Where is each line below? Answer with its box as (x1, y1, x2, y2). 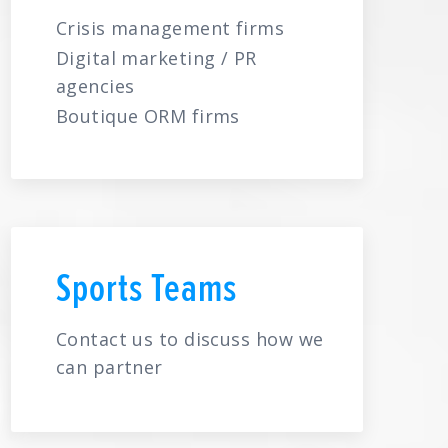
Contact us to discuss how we (55, 327, 324, 351)
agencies (55, 74, 135, 98)
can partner (55, 355, 163, 379)
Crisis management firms (55, 16, 285, 40)
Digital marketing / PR (55, 46, 257, 70)
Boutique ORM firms (55, 104, 240, 128)
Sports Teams (55, 259, 237, 315)
